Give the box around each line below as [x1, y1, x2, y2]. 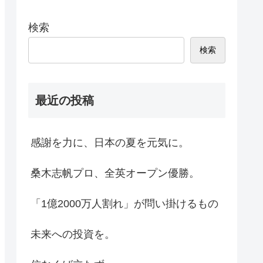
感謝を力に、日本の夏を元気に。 [31, 136, 189, 149]
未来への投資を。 [31, 228, 115, 240]
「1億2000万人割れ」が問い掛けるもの [31, 197, 218, 210]
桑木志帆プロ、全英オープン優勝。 [31, 167, 200, 179]
